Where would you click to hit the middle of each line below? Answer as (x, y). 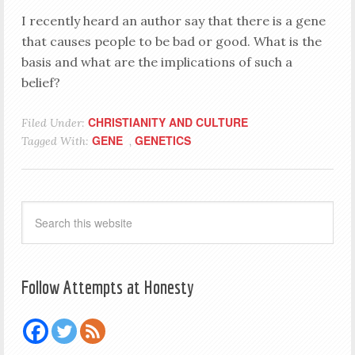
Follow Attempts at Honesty (107, 287)
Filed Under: (54, 123)
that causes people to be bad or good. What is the (171, 41)
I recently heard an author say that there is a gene (173, 21)
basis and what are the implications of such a (157, 62)
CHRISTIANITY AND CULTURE (168, 122)
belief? (40, 82)
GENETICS (162, 140)
